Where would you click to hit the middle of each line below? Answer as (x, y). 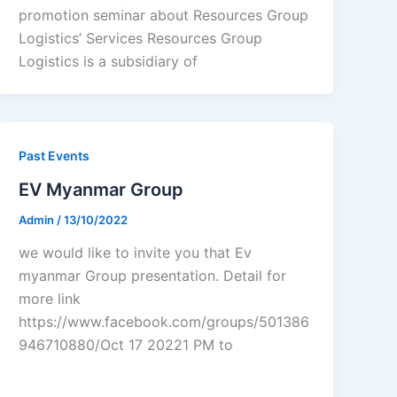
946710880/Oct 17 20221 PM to (126, 345)
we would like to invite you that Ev (136, 253)
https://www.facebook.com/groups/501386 (164, 322)
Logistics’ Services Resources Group (141, 38)
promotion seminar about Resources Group (164, 15)
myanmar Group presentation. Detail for (153, 276)
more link (50, 299)
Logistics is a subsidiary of (109, 61)
